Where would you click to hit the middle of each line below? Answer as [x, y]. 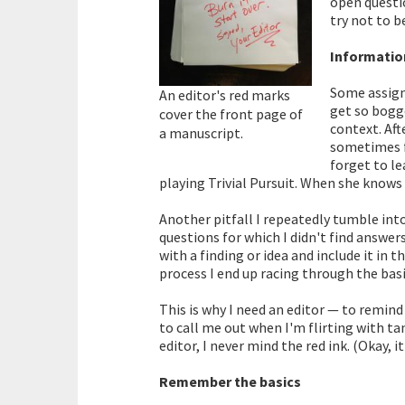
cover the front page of [231, 113]
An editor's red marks [225, 94]
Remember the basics [230, 382]
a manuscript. [201, 132]
